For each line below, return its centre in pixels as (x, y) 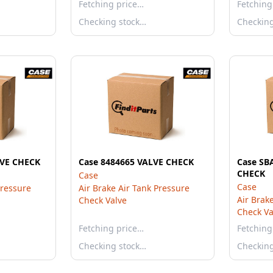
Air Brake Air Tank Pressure (134, 188)
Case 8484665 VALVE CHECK (136, 162)
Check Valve (103, 200)
